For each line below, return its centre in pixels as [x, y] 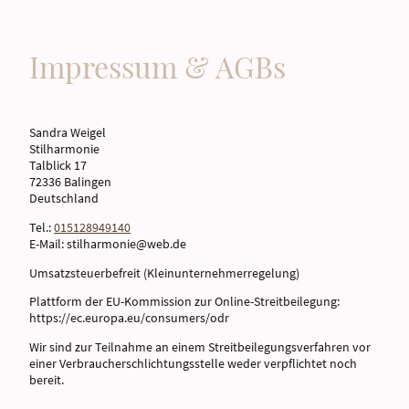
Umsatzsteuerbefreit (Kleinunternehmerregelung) [164, 273]
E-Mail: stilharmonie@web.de [108, 243]
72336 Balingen [70, 182]
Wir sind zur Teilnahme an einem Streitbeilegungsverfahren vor [200, 347]
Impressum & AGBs [157, 67]
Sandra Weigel [68, 133]
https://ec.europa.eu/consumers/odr [129, 318]
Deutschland [64, 199]
